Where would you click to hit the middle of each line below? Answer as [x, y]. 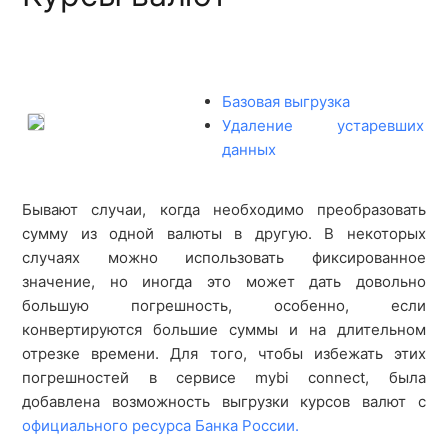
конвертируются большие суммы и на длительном [224, 329]
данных [249, 149]
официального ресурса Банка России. [161, 425]
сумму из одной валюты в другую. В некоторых [224, 233]
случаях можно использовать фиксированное [224, 257]
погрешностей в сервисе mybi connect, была [224, 377]
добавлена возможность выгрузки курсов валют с [224, 401]
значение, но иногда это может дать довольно [224, 281]
